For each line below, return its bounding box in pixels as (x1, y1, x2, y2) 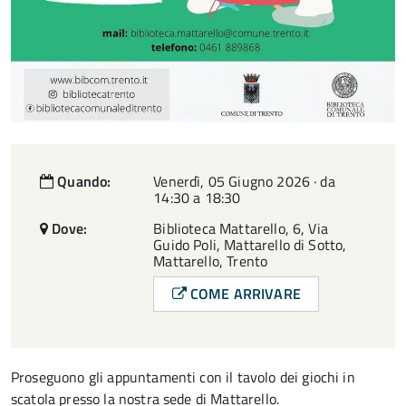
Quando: (53, 169, 111, 192)
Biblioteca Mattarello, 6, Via (153, 217, 328, 239)
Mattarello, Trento (153, 249, 268, 272)
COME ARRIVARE (186, 283, 301, 305)
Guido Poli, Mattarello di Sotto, (153, 233, 347, 256)
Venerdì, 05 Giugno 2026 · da (153, 169, 335, 192)
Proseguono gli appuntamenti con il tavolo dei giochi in (11, 366, 355, 389)
